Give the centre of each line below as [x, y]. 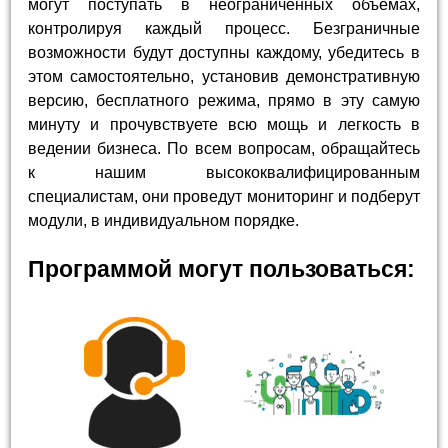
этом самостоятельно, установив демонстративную [224, 77]
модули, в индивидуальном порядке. [164, 221]
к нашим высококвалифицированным [224, 173]
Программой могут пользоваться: [222, 269]
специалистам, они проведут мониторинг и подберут [224, 197]
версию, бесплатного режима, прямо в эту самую [224, 101]
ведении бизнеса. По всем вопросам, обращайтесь [224, 149]
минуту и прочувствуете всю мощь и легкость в [224, 125]
